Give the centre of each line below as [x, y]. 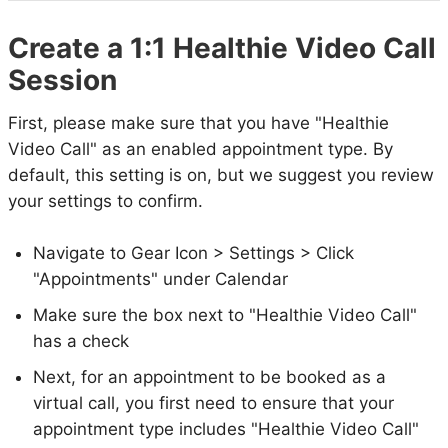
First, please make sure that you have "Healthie [198, 123]
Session [62, 80]
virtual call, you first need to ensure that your [213, 402]
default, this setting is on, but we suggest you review [221, 175]
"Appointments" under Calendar [163, 278]
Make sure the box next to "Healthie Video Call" [225, 314]
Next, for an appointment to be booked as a [209, 376]
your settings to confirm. [108, 201]
